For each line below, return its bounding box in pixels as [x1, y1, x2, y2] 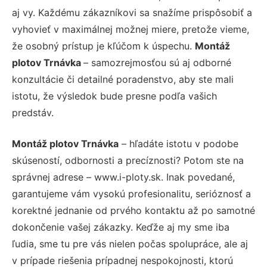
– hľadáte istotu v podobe [119, 137, 238, 150]
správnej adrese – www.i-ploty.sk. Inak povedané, [12, 170, 235, 183]
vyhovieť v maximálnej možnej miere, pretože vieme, [12, 23, 249, 35]
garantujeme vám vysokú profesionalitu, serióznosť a [12, 187, 251, 200]
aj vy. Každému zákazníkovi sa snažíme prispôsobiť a [12, 6, 252, 18]
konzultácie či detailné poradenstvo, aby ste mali [12, 73, 234, 85]
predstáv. [12, 106, 54, 119]
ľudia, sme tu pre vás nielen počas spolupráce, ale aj [12, 237, 248, 250]
